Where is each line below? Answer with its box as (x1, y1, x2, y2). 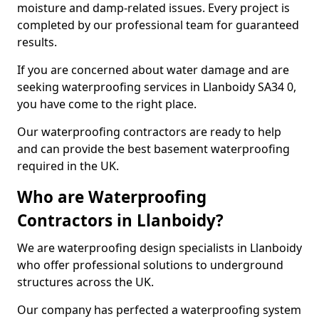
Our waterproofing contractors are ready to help (17, 124, 281, 140)
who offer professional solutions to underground (17, 257, 283, 273)
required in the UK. (17, 158, 119, 174)
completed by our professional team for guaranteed (17, 17, 299, 33)
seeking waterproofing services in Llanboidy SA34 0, (17, 79, 296, 95)
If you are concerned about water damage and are (17, 62, 289, 78)
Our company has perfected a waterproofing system (17, 302, 301, 318)
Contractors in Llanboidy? (17, 209, 224, 231)
